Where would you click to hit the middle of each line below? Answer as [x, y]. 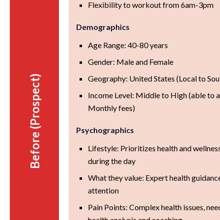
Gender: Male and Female [131, 61]
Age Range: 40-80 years [128, 45]
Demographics [103, 27]
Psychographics [105, 130]
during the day [112, 161]
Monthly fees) [112, 108]
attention [104, 190]
